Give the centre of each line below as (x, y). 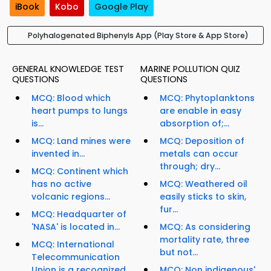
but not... (179, 253)
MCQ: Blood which (71, 98)
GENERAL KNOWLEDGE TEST (68, 69)
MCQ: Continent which (80, 171)
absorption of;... (194, 124)
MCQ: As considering (205, 227)
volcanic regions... (71, 197)
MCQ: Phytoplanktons (207, 98)
